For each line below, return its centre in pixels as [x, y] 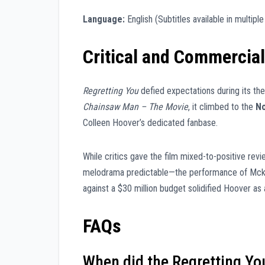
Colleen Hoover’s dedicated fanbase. [150, 122]
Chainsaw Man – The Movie [135, 106]
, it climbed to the [222, 106]
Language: [104, 20]
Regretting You [111, 91]
